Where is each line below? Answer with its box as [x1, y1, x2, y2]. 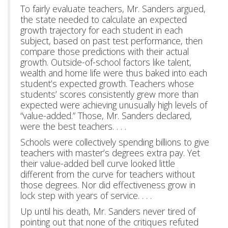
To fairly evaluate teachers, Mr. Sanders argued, [20, 3, 206, 15]
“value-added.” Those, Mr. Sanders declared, [20, 109, 192, 122]
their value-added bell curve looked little [20, 157, 175, 169]
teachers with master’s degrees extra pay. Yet [20, 147, 200, 159]
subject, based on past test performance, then [20, 35, 203, 47]
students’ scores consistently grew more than [20, 88, 198, 100]
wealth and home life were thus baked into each [20, 67, 207, 79]
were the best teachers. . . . [20, 120, 126, 132]
